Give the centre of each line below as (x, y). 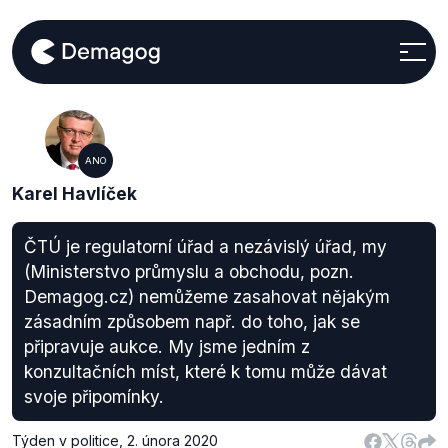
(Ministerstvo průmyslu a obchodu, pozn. (189, 271)
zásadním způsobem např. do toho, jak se (192, 321)
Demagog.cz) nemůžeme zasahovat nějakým (207, 296)
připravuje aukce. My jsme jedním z (167, 346)
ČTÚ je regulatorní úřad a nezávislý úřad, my (205, 246)
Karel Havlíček (75, 193)
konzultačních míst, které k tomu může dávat (205, 371)
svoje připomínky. (94, 396)
